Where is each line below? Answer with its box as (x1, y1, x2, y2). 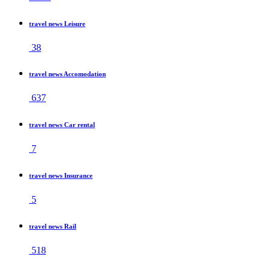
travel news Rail (29, 223, 76, 230)
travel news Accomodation (29, 70, 106, 78)
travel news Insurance (29, 172, 93, 180)
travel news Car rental (29, 121, 95, 129)
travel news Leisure (29, 19, 85, 27)
